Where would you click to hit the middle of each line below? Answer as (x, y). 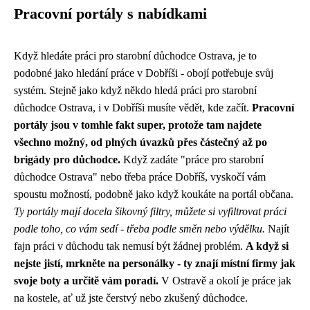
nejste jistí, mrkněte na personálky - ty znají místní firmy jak (155, 263)
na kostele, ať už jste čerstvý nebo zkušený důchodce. (131, 298)
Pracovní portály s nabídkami (110, 14)
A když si (267, 246)
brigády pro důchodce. (67, 159)
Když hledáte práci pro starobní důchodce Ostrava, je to (135, 56)
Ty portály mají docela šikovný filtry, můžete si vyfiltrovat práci (150, 211)
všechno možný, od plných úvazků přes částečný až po (140, 142)
